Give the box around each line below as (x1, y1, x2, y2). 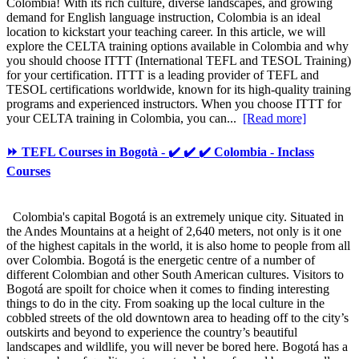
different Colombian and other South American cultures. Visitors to (6, 268, 344, 282)
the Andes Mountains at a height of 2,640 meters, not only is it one (6, 224, 341, 239)
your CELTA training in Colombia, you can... (6, 111, 243, 125)
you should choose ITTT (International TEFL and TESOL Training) (6, 53, 351, 67)
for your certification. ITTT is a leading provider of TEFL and (6, 67, 319, 82)
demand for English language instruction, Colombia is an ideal (6, 10, 321, 24)
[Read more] (243, 111, 306, 125)
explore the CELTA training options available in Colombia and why (6, 38, 349, 53)
